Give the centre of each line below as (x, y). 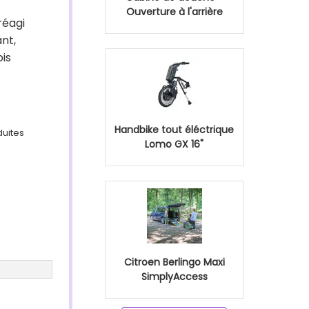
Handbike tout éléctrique (174, 130)
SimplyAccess (174, 277)
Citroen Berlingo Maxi (174, 262)
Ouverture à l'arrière (174, 12)
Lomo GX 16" (174, 144)
